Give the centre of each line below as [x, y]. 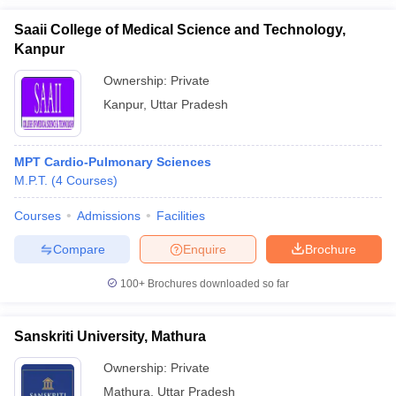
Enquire [205, 249]
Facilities [181, 216]
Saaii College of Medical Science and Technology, [180, 30]
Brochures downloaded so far [217, 284]
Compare [79, 249]
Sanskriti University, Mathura [110, 336]
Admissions [109, 216]
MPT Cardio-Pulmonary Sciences [113, 162]
